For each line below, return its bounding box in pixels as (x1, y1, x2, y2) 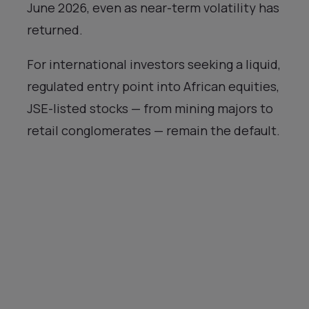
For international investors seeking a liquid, (27, 55, 281, 72)
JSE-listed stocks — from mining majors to (27, 99, 273, 117)
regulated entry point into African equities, (27, 77, 279, 94)
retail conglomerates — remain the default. (27, 121, 280, 139)
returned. (27, 21, 83, 38)
